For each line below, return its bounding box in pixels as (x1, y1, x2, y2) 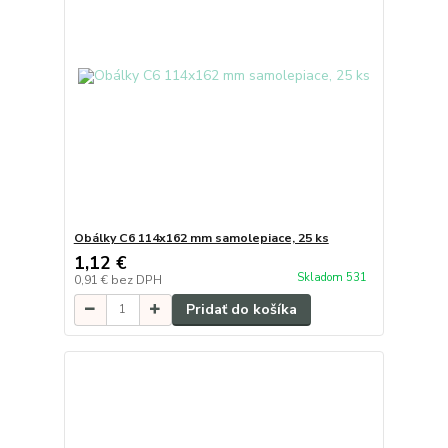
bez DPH (110, 271, 162, 288)
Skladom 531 (296, 270, 370, 286)
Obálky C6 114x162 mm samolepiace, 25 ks (73, 229, 329, 246)
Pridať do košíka (185, 299, 297, 319)
